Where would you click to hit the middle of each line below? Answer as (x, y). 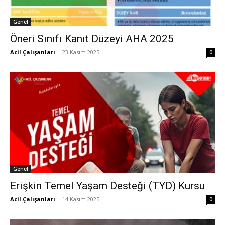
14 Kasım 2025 (81, 199)
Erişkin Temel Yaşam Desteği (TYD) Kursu (107, 186)
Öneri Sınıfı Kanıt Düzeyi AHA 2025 (92, 38)
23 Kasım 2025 (81, 52)
